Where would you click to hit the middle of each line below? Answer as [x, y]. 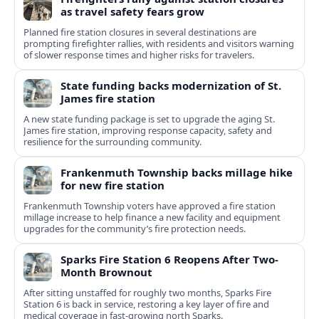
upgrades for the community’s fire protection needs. [135, 229]
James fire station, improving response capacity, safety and [148, 131]
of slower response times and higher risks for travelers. [139, 55]
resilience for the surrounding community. [113, 142]
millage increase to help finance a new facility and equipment [152, 218]
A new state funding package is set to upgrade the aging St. [149, 119]
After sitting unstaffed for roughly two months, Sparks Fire [147, 293]
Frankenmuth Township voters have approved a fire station [150, 206]
